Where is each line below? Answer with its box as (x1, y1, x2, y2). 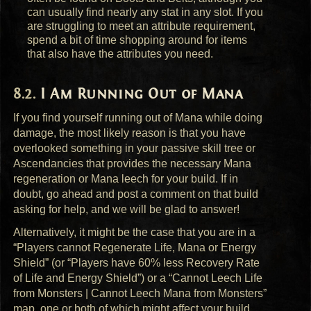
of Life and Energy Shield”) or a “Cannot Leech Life (13, 272, 263, 285)
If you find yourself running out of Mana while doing (13, 112, 263, 124)
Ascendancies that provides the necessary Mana (13, 158, 252, 170)
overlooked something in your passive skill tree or (13, 142, 256, 155)
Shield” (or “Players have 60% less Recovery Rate (13, 257, 260, 269)
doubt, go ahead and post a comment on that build (13, 188, 259, 201)
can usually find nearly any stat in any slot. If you (27, 6, 264, 19)
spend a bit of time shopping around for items (27, 34, 248, 47)
